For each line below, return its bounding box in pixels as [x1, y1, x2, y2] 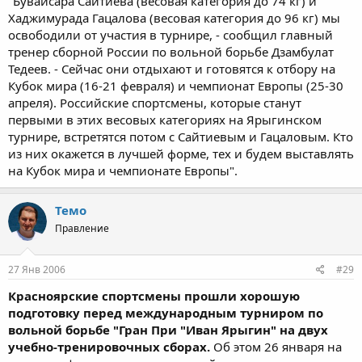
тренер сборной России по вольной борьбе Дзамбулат [8, 43, 334, 60]
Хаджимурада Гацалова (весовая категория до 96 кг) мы [8, 9, 340, 26]
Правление [55, 221, 109, 235]
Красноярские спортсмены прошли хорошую [8, 288, 300, 304]
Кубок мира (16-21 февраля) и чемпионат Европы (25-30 [8, 77, 343, 94]
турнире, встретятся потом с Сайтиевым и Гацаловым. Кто [8, 128, 353, 145]
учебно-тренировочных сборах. [8, 339, 210, 355]
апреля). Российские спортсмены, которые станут [8, 94, 301, 111]
